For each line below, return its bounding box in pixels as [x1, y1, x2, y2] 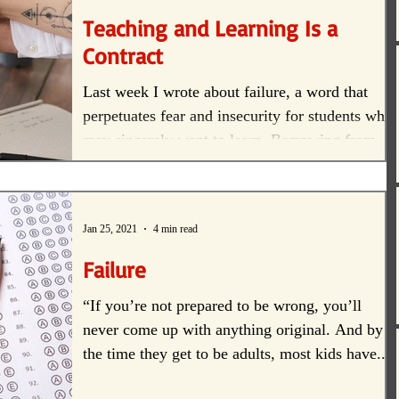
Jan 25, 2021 [83, 222, 137, 235]
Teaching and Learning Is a [83, 14, 338, 43]
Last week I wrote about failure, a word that [83, 83, 368, 102]
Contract [83, 42, 163, 70]
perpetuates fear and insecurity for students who [83, 107, 393, 126]
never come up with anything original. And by [83, 321, 383, 339]
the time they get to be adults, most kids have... [83, 345, 390, 363]
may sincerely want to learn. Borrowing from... [83, 131, 389, 150]
